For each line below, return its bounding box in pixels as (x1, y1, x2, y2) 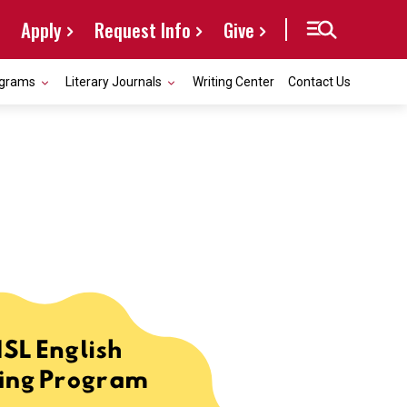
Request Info (94, 15, 191, 44)
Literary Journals (65, 74, 162, 89)
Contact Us (288, 74, 351, 89)
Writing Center (193, 74, 274, 89)
